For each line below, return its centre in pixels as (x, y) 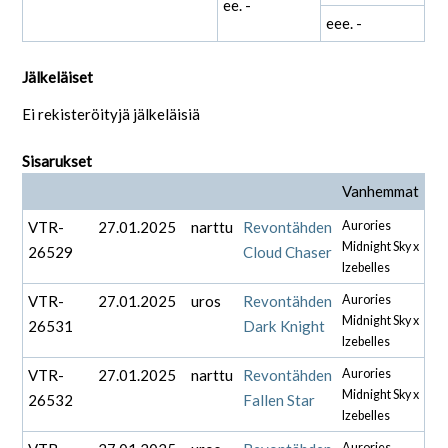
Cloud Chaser (288, 251)
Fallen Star (279, 399)
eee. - (344, 23)
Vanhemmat (381, 190)
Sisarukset (57, 161)
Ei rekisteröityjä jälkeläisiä (111, 113)
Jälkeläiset (58, 76)
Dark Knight (284, 325)
